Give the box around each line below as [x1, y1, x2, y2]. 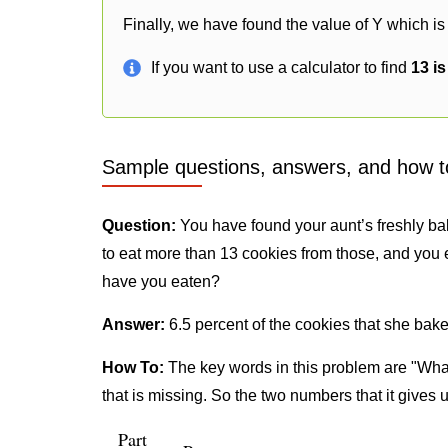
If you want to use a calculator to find [151, 59, 411, 76]
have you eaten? [102, 273, 220, 290]
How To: [102, 359, 164, 376]
